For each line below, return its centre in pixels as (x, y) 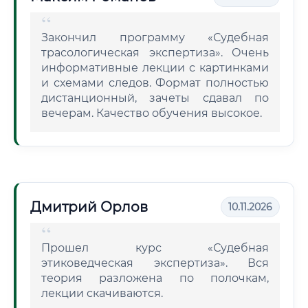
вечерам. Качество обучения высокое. (152, 113)
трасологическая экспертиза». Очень (155, 53)
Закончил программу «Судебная (155, 37)
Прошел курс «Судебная (155, 248)
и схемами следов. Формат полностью (155, 83)
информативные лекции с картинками (155, 68)
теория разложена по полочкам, (155, 278)
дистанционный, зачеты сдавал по (155, 98)
